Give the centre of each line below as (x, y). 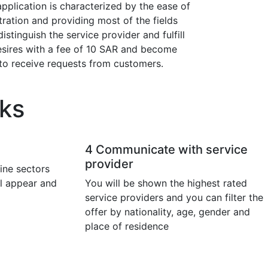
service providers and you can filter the (174, 197)
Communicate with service (170, 150)
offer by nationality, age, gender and (167, 212)
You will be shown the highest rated (166, 183)
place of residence (127, 226)
